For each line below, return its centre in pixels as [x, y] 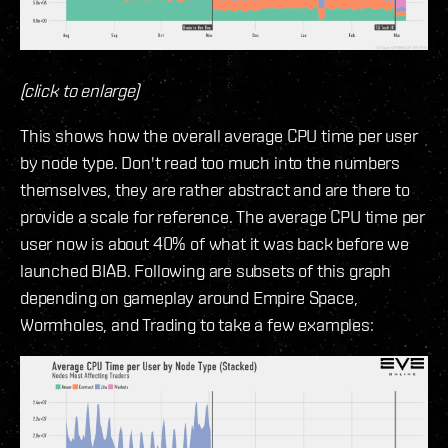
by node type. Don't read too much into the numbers [210, 162]
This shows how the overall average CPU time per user [219, 135]
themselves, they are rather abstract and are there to [215, 189]
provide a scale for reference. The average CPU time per [223, 216]
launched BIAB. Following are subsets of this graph [206, 270]
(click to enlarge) [79, 90]
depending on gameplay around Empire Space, [189, 297]
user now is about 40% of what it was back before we [214, 243]
